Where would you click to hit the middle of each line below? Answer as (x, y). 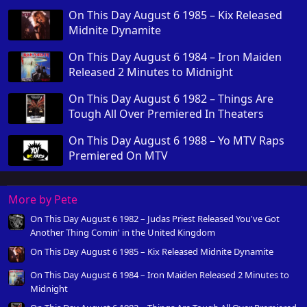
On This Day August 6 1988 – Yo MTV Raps (176, 140)
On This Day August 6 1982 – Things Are (171, 98)
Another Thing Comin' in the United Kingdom (123, 233)
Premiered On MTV (118, 155)
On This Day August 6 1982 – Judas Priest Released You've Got (155, 219)
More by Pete (43, 199)
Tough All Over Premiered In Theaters (166, 113)
